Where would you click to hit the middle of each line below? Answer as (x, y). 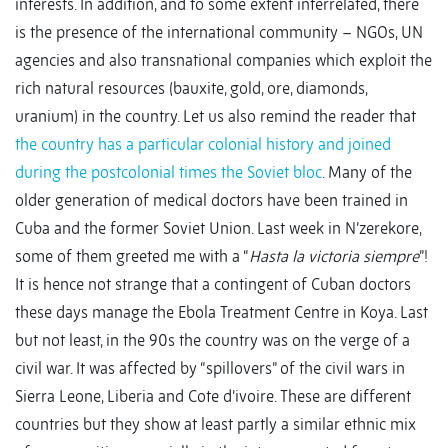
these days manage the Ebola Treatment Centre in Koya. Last (221, 312)
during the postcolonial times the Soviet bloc (168, 172)
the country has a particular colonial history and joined (203, 144)
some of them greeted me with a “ (132, 256)
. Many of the (367, 172)
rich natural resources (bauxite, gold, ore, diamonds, (191, 88)
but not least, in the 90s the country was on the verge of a (212, 340)
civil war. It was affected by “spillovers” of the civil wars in (210, 368)
